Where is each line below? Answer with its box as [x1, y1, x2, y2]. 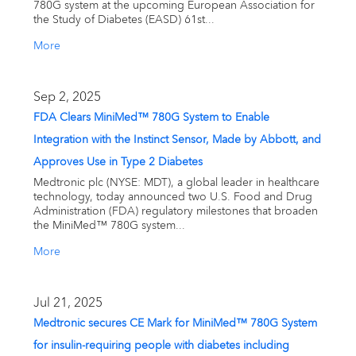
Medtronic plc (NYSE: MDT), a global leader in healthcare [33, 173, 319, 192]
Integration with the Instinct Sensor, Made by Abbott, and [33, 130, 321, 149]
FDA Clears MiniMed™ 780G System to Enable [33, 108, 269, 127]
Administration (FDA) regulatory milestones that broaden [33, 202, 318, 221]
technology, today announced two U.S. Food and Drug [33, 188, 312, 207]
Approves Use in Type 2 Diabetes [33, 153, 203, 172]
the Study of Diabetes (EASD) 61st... [33, 10, 215, 29]
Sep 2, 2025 [33, 86, 101, 108]
